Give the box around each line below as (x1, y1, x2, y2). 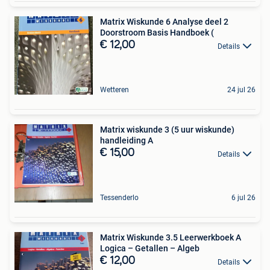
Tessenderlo (100, 193, 139, 202)
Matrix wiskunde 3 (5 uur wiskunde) (100, 125, 234, 135)
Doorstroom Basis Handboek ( (100, 28, 214, 38)
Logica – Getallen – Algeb (100, 243, 199, 254)
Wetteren (100, 86, 129, 95)
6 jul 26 (231, 193, 256, 202)
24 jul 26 (227, 86, 256, 95)
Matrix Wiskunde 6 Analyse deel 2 (100, 17, 228, 27)
